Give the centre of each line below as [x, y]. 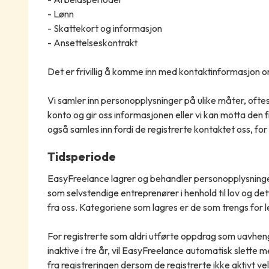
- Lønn [60, 14]
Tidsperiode [81, 157]
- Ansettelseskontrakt [92, 43]
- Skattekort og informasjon [104, 29]
